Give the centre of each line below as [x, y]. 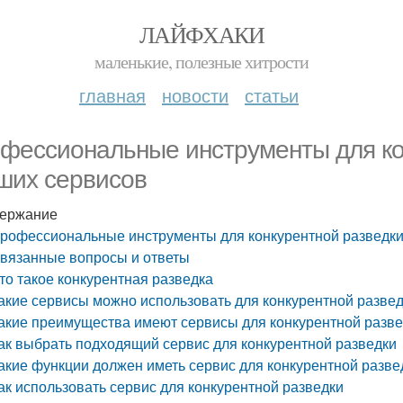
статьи [272, 95]
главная [112, 95]
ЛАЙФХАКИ [201, 34]
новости [195, 95]
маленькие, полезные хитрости [201, 62]
